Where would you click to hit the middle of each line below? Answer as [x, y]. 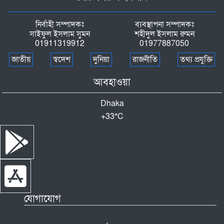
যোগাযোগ [42, 199]
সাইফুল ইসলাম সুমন [60, 34]
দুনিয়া [101, 60]
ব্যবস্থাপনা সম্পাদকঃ [164, 25]
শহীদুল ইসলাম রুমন [164, 34]
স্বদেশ [62, 60]
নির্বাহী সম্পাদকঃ [60, 25]
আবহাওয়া [112, 83]
